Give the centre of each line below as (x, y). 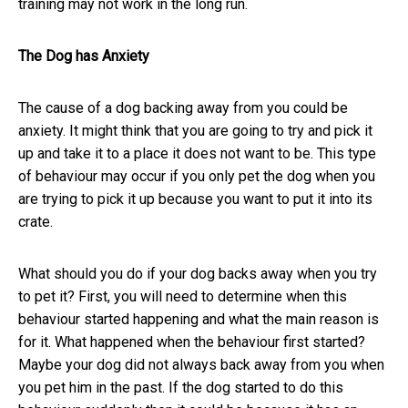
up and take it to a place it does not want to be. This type (197, 154)
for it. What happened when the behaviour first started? (192, 342)
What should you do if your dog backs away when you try (198, 274)
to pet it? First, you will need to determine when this (183, 297)
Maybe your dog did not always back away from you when (201, 365)
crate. (36, 222)
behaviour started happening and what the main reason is (199, 320)
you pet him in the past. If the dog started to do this (181, 388)
